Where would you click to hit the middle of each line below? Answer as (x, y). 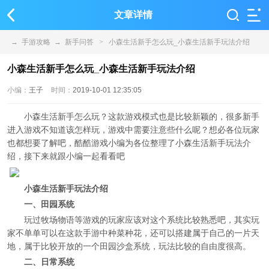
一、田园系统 (49, 204)
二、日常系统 (49, 262)
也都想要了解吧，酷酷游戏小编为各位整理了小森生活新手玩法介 (129, 143)
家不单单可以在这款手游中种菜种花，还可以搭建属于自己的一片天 (133, 233)
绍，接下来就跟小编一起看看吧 (66, 156)
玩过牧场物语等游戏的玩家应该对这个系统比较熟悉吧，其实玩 (142, 220)
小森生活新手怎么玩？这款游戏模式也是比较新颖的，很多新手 (142, 116)
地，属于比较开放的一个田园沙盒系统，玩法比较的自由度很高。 (129, 246)
